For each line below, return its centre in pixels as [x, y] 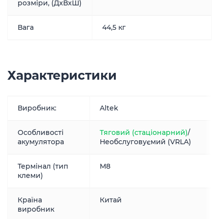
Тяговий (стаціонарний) [144, 132]
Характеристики [62, 75]
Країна [30, 200]
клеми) [30, 175]
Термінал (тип [43, 166]
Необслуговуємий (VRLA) [145, 142]
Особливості [41, 132]
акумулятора [41, 142]
